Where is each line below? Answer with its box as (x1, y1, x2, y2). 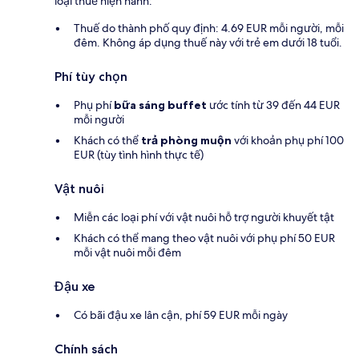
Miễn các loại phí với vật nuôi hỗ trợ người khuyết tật (74, 209, 334, 224)
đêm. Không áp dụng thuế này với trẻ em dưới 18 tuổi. (74, 34, 342, 50)
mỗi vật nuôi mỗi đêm (74, 244, 181, 260)
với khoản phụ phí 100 (232, 132, 344, 147)
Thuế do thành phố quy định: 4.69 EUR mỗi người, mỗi (74, 20, 344, 35)
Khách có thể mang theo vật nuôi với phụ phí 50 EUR (74, 230, 335, 245)
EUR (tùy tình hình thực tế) (74, 147, 204, 162)
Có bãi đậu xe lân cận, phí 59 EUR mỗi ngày (74, 307, 288, 322)
